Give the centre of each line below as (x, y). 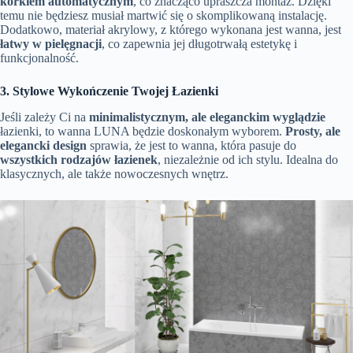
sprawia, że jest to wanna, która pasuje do (191, 146)
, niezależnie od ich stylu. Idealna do (248, 160)
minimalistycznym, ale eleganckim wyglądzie (207, 117)
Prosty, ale (313, 132)
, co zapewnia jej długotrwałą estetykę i (199, 44)
